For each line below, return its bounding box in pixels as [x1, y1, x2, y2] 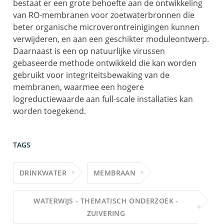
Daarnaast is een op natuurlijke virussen [13, 45, 165, 56]
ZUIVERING [86, 208, 125, 218]
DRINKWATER [19, 167, 66, 177]
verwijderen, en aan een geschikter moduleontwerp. [13, 33, 209, 44]
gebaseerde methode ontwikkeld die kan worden [13, 57, 196, 68]
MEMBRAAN [93, 167, 136, 177]
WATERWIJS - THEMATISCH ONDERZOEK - [33, 195, 178, 205]
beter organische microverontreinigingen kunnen [13, 21, 199, 32]
